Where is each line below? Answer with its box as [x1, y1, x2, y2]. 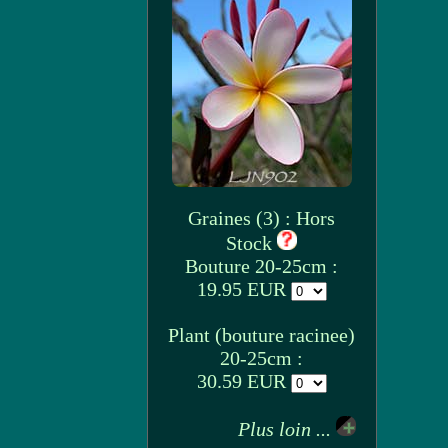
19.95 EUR [196, 278, 291, 300]
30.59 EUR [196, 370, 291, 392]
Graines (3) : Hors [188, 207, 335, 229]
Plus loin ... [237, 418, 336, 440]
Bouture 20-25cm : [185, 255, 338, 277]
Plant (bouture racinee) [168, 324, 355, 346]
